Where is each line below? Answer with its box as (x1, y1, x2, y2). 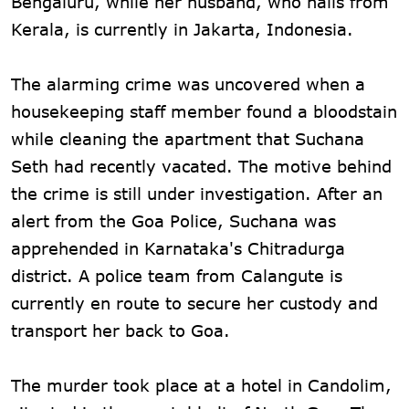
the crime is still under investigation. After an (11, 183, 383, 204)
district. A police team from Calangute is (11, 265, 342, 286)
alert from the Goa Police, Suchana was (11, 210, 336, 231)
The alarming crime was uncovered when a (11, 73, 365, 94)
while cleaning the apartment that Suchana (11, 128, 364, 149)
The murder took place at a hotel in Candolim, (11, 374, 392, 395)
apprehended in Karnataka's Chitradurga (11, 237, 345, 258)
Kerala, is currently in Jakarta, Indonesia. (11, 18, 353, 39)
